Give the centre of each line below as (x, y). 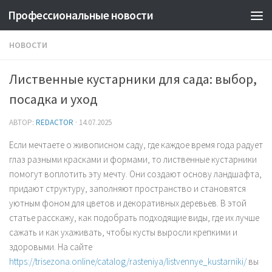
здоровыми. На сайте (51, 247)
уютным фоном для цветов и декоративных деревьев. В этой (128, 203)
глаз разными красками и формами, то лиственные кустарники (133, 159)
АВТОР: (22, 122)
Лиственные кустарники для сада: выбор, (133, 79)
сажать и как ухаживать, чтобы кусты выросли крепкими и (123, 232)
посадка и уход (53, 99)
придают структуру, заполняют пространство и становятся (127, 189)
